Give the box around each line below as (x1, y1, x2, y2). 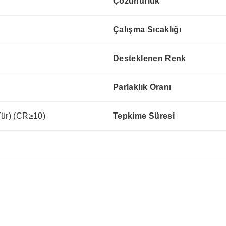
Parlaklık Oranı (113, 83, 172, 92)
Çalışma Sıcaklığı (113, 25, 182, 34)
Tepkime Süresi (113, 111, 175, 121)
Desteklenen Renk (113, 54, 186, 63)
